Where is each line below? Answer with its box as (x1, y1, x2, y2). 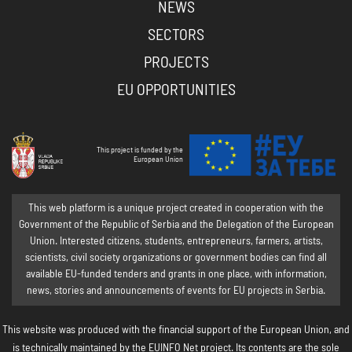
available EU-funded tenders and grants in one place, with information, (25, 268, 327, 280)
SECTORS (148, 27, 204, 44)
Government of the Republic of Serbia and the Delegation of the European (18, 218, 334, 230)
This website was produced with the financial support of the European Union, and (2, 324, 350, 335)
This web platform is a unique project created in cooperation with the (28, 202, 324, 214)
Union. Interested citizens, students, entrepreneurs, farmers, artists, (29, 235, 323, 247)
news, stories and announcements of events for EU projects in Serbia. (27, 284, 325, 296)
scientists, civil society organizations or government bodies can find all (25, 251, 327, 263)
